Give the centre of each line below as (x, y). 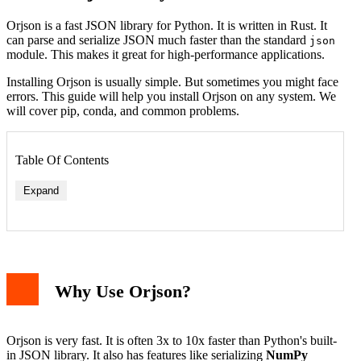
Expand (41, 190)
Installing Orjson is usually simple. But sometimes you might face (172, 81)
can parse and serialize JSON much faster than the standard (158, 39)
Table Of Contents (62, 160)
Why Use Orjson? (123, 292)
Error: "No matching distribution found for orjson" (176, 317)
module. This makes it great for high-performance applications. (166, 54)
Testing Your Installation (93, 346)
